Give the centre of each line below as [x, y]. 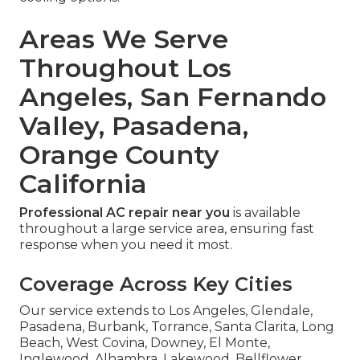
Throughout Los [125, 67]
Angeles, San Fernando [173, 96]
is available [265, 212]
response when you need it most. [126, 244]
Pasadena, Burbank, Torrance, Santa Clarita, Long [177, 326]
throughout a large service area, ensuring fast [167, 228]
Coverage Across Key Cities [156, 284]
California [83, 183]
